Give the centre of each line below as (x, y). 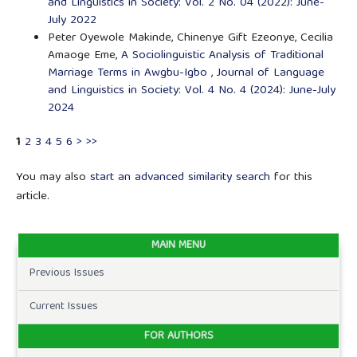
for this (291, 178)
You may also (53, 178)
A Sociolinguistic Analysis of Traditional (222, 55)
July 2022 (72, 20)
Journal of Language (270, 73)
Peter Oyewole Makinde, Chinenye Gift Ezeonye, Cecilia (190, 38)
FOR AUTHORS (178, 337)
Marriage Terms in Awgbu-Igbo (129, 73)
